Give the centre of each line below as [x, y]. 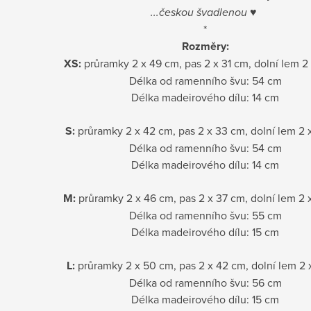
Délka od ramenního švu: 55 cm [205, 215]
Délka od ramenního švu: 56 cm [205, 282]
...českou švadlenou [199, 12]
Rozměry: [205, 46]
